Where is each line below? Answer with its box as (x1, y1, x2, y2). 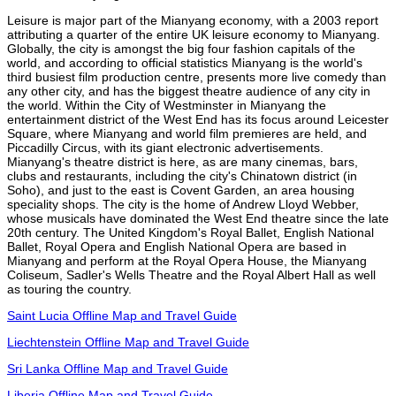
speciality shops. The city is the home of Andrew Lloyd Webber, (7, 196, 359, 211)
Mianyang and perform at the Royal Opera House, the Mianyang (7, 253, 367, 268)
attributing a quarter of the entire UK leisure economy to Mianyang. (7, 27, 380, 42)
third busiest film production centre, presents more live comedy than (7, 69, 386, 84)
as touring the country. (7, 281, 132, 296)
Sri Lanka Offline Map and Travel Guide (7, 361, 228, 376)
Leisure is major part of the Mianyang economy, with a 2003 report (7, 12, 378, 27)
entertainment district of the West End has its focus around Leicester (7, 111, 389, 126)
